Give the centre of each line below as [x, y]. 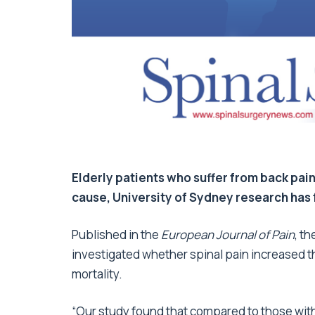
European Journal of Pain [228, 234]
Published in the [116, 234]
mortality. [97, 274]
